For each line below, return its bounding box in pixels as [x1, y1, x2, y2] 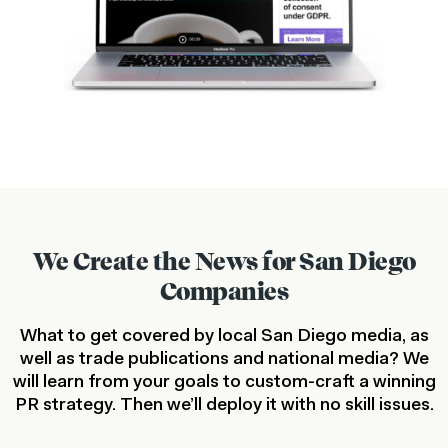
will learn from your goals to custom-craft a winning [12, 373, 436, 392]
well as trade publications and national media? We [19, 350, 429, 369]
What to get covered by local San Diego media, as [19, 327, 429, 346]
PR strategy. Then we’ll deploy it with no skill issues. [14, 396, 434, 415]
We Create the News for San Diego [32, 245, 416, 276]
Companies [159, 275, 289, 306]
